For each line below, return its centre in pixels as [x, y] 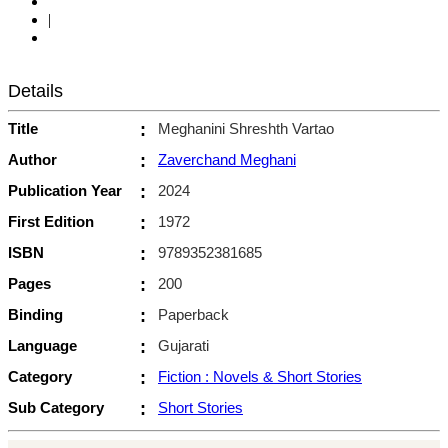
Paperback [193, 314]
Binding [35, 314]
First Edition [51, 221]
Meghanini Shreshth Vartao [246, 128]
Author [32, 159]
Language [42, 345]
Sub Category [56, 407]
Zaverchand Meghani [227, 159]
